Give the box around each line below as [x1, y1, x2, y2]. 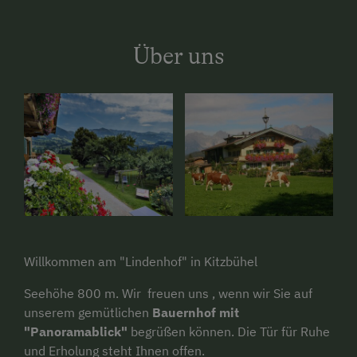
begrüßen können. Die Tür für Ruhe [127, 323, 330, 339]
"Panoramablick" [24, 323, 127, 339]
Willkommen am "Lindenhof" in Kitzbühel [24, 253, 257, 269]
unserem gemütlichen [24, 304, 152, 320]
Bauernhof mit [152, 304, 239, 320]
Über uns [132, 42, 225, 70]
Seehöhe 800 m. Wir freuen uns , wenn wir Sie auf [24, 284, 312, 301]
